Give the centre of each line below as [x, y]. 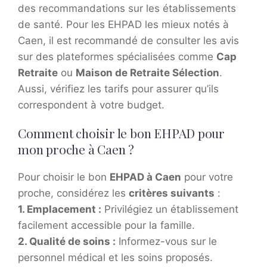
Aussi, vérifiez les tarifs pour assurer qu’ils [118, 89]
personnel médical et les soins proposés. [115, 258]
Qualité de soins [70, 242]
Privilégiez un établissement [170, 209]
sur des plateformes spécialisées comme [117, 57]
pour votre [207, 177]
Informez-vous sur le [166, 242]
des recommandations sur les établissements [127, 9]
